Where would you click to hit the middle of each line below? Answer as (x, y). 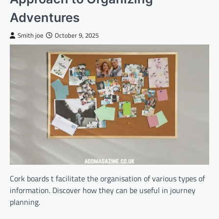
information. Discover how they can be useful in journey (103, 190)
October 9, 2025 (77, 35)
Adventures (45, 17)
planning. (25, 202)
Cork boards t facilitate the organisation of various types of (107, 178)
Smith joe (31, 35)
